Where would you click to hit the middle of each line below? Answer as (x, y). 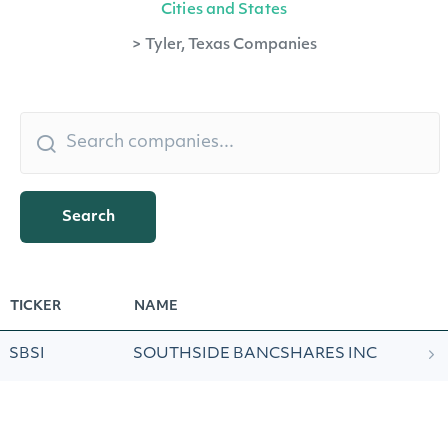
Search (88, 217)
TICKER (35, 306)
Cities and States (224, 10)
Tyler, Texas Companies (230, 45)
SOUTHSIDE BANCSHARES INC (255, 354)
